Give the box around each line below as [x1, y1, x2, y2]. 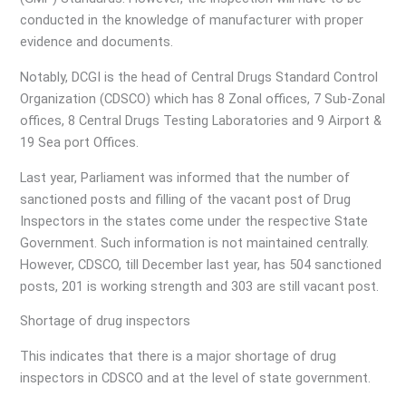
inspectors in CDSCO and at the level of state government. [20, 369, 372, 386]
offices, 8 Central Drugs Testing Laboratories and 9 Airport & [20, 111, 382, 129]
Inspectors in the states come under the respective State [20, 212, 369, 229]
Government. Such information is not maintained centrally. [20, 234, 370, 251]
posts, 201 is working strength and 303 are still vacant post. [20, 277, 380, 295]
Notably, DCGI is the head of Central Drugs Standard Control [20, 68, 379, 85]
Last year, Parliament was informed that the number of [20, 169, 351, 186]
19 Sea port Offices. [20, 133, 140, 150]
